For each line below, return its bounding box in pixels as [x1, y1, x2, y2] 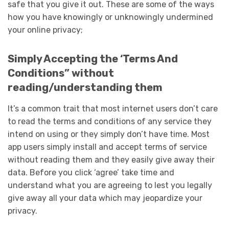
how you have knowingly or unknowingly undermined [8, 12, 213, 22]
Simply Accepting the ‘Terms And [8, 53, 178, 65]
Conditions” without [8, 67, 114, 80]
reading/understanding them [8, 81, 163, 94]
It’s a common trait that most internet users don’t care [8, 104, 218, 114]
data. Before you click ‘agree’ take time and [8, 168, 174, 178]
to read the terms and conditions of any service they [8, 117, 212, 127]
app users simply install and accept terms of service [8, 142, 207, 152]
